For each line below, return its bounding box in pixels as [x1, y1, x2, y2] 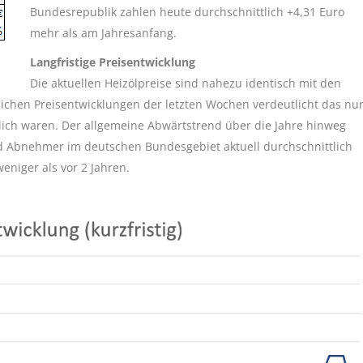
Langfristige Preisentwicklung [30, 54, 195, 70]
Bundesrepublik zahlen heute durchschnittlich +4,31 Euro [30, 4, 344, 19]
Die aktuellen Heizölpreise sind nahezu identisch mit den [30, 75, 341, 91]
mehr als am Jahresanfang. [30, 25, 177, 41]
